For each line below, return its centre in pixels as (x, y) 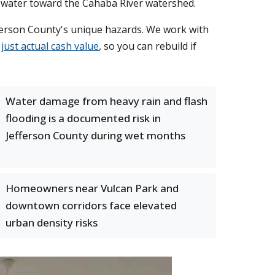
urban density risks (52, 223)
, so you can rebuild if (148, 46)
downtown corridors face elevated (91, 205)
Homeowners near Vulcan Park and (92, 188)
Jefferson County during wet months (95, 135)
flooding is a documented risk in (83, 118)
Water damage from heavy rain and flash (107, 101)
